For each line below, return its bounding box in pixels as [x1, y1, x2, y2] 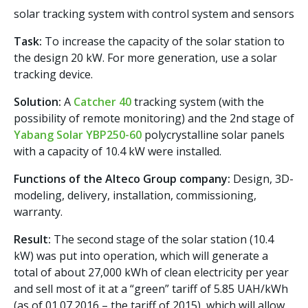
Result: [14, 231, 51, 247]
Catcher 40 [74, 93, 131, 109]
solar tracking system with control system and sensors [14, 5, 294, 21]
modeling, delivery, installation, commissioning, [14, 187, 256, 203]
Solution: [14, 93, 61, 109]
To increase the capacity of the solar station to [42, 33, 285, 49]
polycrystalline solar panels [142, 126, 285, 142]
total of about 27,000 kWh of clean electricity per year [14, 264, 289, 280]
